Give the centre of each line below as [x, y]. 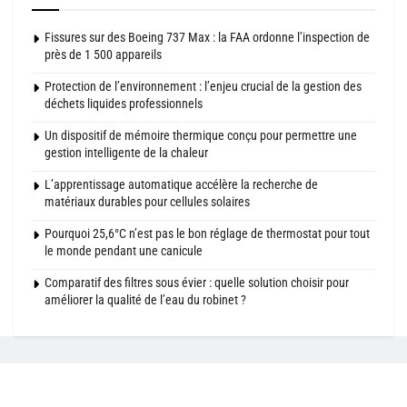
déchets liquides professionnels [124, 104]
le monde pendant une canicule [124, 251]
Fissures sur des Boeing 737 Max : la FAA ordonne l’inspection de [207, 38]
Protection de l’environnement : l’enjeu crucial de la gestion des [203, 87]
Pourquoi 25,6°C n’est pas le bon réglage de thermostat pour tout [207, 234]
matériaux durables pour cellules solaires [147, 202]
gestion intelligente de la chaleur [126, 153]
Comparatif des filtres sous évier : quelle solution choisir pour [197, 283]
